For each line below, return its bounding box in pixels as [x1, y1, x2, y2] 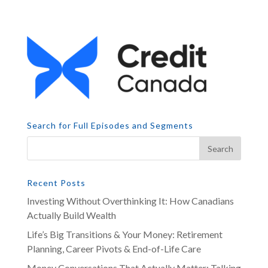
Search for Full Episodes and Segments [26, 120, 193, 130]
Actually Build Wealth [26, 209, 116, 221]
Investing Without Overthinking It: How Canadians [26, 195, 234, 206]
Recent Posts [26, 178, 86, 188]
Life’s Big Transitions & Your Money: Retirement [26, 229, 223, 240]
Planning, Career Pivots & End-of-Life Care [26, 243, 201, 254]
